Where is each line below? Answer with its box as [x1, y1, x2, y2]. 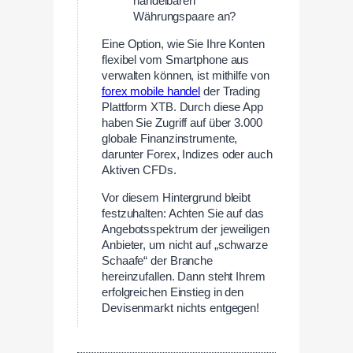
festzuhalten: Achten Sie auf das [102, 206, 264, 220]
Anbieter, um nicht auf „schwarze [102, 238, 268, 251]
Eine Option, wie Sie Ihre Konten [102, 37, 265, 50]
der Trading [200, 84, 260, 98]
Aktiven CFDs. [102, 163, 176, 176]
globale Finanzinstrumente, [102, 132, 238, 145]
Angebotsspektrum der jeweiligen [102, 222, 269, 236]
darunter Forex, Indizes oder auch [102, 147, 273, 161]
